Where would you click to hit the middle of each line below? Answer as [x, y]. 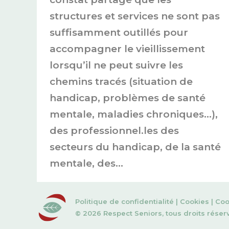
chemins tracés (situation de [121, 81]
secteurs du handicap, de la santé [135, 147]
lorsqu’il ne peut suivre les [116, 65]
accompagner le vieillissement [127, 49]
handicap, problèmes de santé [128, 98]
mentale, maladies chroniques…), [134, 114]
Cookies [194, 201]
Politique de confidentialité [124, 201]
